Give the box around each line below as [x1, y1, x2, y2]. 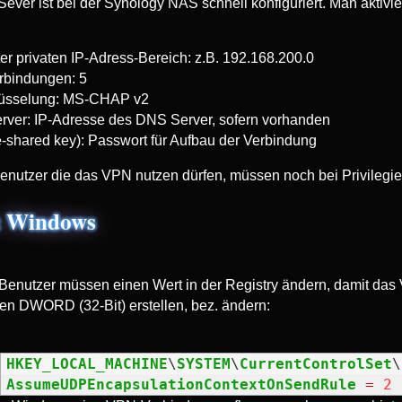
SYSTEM [176, 354, 231, 372]
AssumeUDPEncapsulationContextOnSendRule [5, 375, 356, 393]
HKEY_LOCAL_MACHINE [5, 354, 168, 372]
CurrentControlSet [239, 354, 392, 372]
